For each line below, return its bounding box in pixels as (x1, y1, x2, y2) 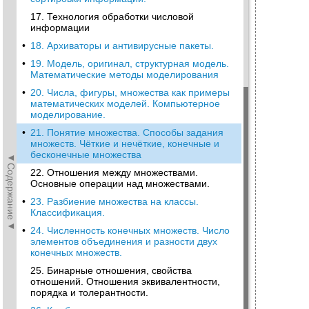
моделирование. (30, 109, 106, 120)
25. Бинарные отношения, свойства (30, 265, 192, 276)
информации (30, 22, 90, 33)
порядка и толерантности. (30, 287, 148, 298)
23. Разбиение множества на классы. (30, 196, 199, 207)
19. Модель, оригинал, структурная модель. (30, 58, 229, 69)
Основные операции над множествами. (30, 178, 210, 189)
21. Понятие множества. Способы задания (30, 127, 223, 138)
